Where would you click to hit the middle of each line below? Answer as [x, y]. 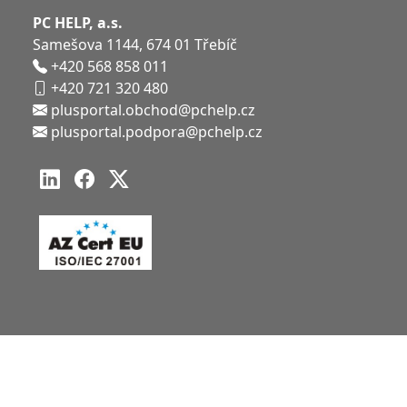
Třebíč [216, 45]
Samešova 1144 [86, 45]
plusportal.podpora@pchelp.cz [157, 132]
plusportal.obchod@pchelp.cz [153, 110]
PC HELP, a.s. [78, 23]
